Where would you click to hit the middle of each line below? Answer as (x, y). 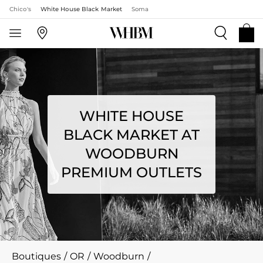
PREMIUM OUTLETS (131, 172)
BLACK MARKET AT (131, 135)
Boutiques (36, 256)
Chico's (20, 9)
